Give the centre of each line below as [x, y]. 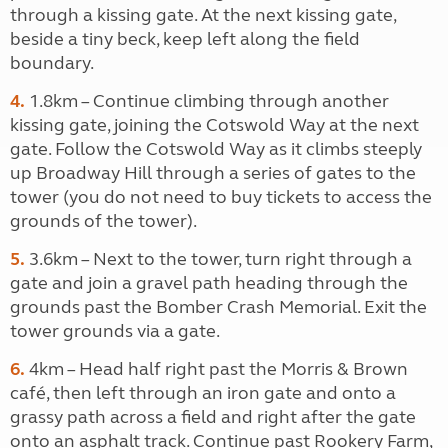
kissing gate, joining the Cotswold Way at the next [214, 125]
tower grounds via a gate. [115, 331]
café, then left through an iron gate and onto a [203, 393]
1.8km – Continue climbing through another [209, 101]
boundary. [52, 63]
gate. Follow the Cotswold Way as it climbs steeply [216, 149]
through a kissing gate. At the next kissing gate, [203, 15]
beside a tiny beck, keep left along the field [185, 39]
